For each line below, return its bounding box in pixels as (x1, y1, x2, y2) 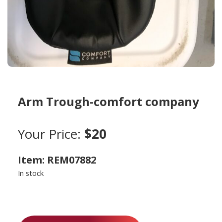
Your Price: (18, 125, 84, 143)
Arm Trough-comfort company (18, 93, 199, 110)
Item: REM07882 (18, 153, 96, 166)
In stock (18, 168, 44, 178)
